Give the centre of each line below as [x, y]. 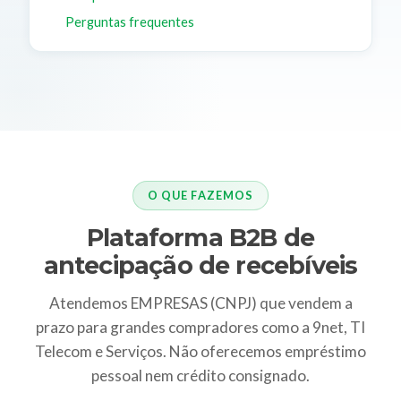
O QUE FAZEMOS [200, 196]
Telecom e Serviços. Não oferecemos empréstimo [200, 351]
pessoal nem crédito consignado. [200, 375]
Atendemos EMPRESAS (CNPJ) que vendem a [200, 303]
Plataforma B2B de [200, 237]
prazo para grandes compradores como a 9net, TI [200, 327]
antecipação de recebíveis [200, 265]
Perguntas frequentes [129, 21]
